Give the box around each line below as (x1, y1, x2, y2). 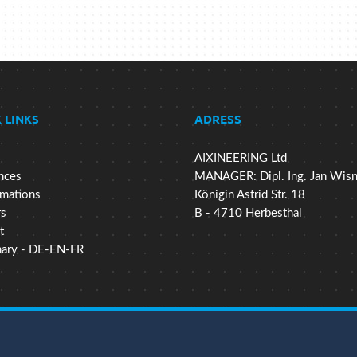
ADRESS (194, 111, 241, 127)
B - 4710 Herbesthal (194, 207, 302, 220)
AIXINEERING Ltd (194, 152, 287, 165)
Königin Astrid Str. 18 (194, 189, 305, 202)
